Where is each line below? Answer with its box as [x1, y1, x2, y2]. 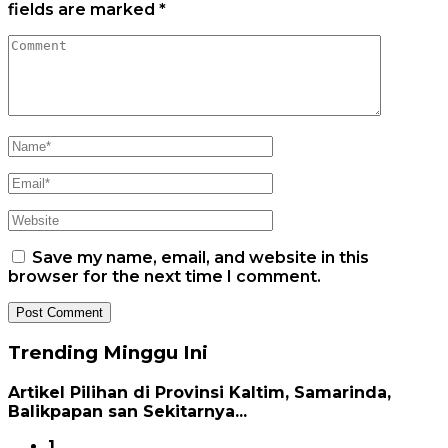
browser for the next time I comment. [8, 266, 321, 286]
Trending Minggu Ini [8, 341, 208, 365]
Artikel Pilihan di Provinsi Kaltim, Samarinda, [8, 383, 391, 403]
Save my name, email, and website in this [32, 247, 369, 267]
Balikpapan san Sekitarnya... [8, 402, 247, 422]
